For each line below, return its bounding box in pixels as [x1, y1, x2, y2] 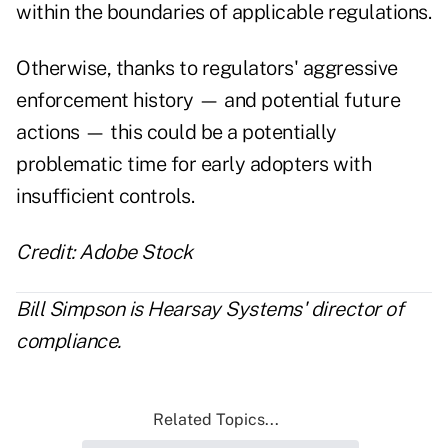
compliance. [16, 329, 121, 354]
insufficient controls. [16, 184, 194, 209]
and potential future [224, 88, 400, 113]
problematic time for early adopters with [16, 152, 371, 177]
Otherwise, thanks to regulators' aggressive [16, 56, 398, 81]
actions [16, 120, 80, 145]
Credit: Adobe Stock [16, 240, 193, 265]
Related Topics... [153, 410, 279, 430]
